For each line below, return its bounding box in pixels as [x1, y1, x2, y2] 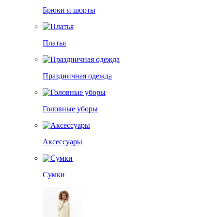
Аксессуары [43, 138, 82, 146]
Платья [43, 39, 66, 47]
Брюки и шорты [43, 6, 95, 14]
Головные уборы [43, 105, 98, 113]
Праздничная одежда [43, 72, 112, 80]
